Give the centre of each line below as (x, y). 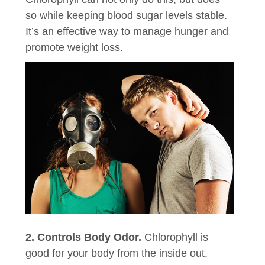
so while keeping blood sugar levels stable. (127, 15)
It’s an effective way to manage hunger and (127, 31)
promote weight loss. (75, 47)
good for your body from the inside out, (117, 253)
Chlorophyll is (175, 237)
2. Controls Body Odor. (84, 237)
